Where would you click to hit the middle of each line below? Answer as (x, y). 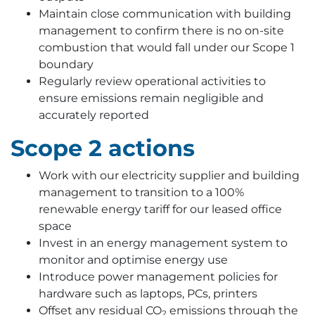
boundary (66, 64)
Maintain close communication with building (165, 14)
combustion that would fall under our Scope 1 (167, 47)
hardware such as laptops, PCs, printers (149, 294)
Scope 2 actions (103, 148)
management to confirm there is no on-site (161, 31)
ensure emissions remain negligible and (151, 98)
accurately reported (94, 115)
